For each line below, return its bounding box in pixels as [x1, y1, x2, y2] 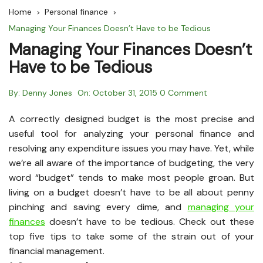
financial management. [9, 244, 104, 257]
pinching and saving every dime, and [9, 200, 188, 213]
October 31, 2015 [93, 87, 157, 98]
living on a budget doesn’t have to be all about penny [9, 186, 254, 198]
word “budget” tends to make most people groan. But [9, 171, 254, 184]
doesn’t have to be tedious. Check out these [45, 215, 254, 228]
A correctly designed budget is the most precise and [9, 112, 254, 125]
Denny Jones [22, 87, 72, 98]
